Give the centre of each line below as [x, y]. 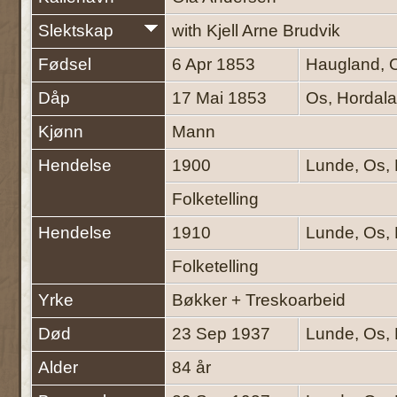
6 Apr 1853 [216, 64]
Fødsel [65, 64]
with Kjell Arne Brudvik [256, 30]
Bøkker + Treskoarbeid [261, 300]
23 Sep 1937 [223, 333]
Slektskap [76, 30]
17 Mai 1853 [222, 97]
